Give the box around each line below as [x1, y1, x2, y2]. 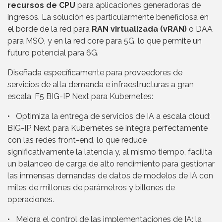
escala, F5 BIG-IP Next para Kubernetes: [7, 91, 153, 101]
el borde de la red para [7, 24, 92, 34]
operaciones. [7, 194, 54, 204]
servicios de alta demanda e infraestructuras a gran [7, 79, 194, 89]
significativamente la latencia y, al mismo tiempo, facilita [7, 147, 212, 157]
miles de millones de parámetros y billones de [7, 182, 175, 192]
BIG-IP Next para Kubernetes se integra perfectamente [7, 123, 208, 133]
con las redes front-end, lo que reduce [7, 135, 147, 145]
